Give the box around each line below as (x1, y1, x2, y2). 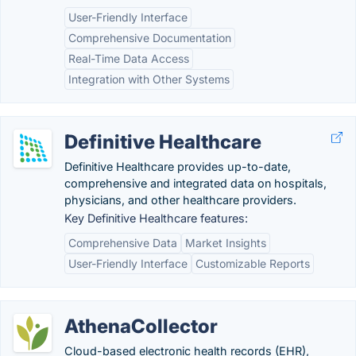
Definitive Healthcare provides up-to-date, (64, 160, 291, 173)
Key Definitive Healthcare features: (64, 211, 248, 225)
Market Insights (185, 236, 266, 250)
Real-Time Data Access (68, 52, 189, 65)
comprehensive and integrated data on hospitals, (64, 176, 327, 190)
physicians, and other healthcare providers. (64, 193, 296, 207)
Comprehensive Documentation (68, 31, 231, 44)
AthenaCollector (64, 315, 218, 338)
